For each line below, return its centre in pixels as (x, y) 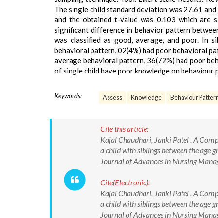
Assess (112, 98)
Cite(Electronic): (125, 182)
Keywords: (68, 96)
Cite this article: (124, 129)
